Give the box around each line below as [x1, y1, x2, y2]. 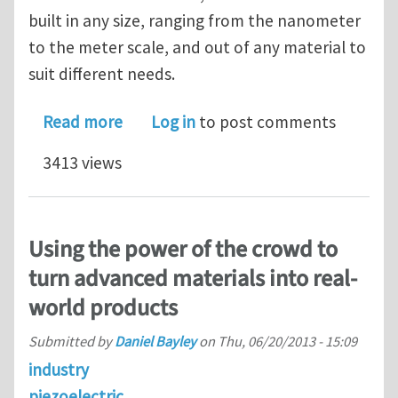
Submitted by [28, 331, 115, 350]
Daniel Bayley [115, 331, 196, 350]
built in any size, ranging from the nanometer [28, 10, 361, 32]
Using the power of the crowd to [28, 234, 338, 267]
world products [28, 292, 178, 325]
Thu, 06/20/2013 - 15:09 [218, 331, 357, 350]
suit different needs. [28, 63, 175, 85]
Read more [43, 111, 123, 133]
